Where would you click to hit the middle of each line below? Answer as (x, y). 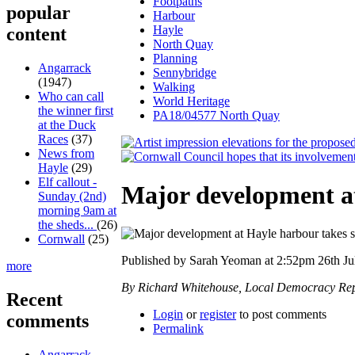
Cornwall (61, 239)
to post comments (281, 315)
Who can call (71, 97)
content (36, 34)
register (218, 315)
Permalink (178, 329)
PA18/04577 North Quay (216, 115)
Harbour (174, 15)
